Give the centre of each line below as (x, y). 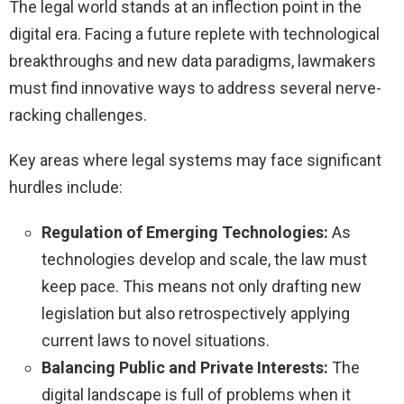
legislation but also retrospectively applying (196, 314)
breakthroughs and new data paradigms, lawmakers (193, 61)
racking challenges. (78, 115)
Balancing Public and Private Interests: (185, 368)
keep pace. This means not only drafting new (202, 287)
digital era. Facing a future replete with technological (194, 34)
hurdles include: (66, 188)
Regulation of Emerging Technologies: (185, 233)
